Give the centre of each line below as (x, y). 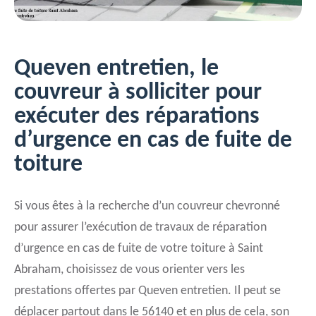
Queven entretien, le (116, 69)
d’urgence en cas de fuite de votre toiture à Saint (139, 249)
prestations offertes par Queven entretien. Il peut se (147, 291)
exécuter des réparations (137, 117)
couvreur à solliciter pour (138, 93)
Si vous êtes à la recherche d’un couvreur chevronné (147, 206)
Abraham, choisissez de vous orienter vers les (129, 270)
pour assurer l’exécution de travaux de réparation (140, 227)
